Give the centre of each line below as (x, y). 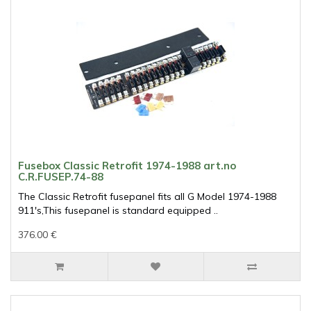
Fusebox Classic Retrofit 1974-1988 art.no (127, 166)
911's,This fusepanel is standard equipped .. (118, 211)
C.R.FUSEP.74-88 (61, 177)
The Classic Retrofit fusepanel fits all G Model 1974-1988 (147, 197)
